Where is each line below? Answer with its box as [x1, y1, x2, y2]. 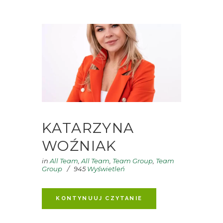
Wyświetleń [86, 165, 125, 173]
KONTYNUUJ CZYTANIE [56, 195, 142, 202]
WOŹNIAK [42, 137, 117, 154]
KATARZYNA [42, 119, 134, 136]
